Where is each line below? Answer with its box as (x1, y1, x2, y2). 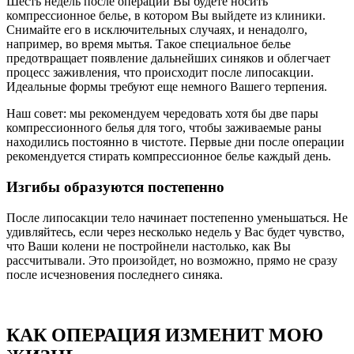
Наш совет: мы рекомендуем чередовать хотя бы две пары (6, 107, 318, 121)
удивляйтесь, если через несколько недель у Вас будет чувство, (6, 224, 345, 239)
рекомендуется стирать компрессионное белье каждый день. (6, 149, 331, 164)
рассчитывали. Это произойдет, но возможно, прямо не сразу (6, 253, 337, 267)
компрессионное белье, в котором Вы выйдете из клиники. (6, 9, 326, 23)
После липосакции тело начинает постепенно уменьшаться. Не (6, 210, 348, 224)
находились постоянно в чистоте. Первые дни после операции (6, 135, 345, 149)
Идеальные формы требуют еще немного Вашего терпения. (6, 80, 327, 94)
